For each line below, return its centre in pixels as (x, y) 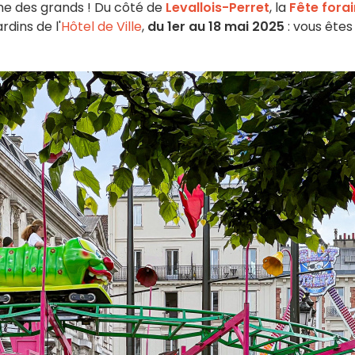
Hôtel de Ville (101, 27)
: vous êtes (319, 27)
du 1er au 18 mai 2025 (216, 27)
